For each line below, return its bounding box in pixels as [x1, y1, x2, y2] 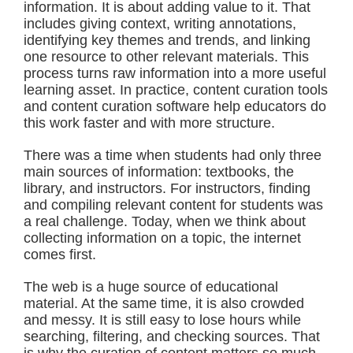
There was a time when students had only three [24, 147, 321, 163]
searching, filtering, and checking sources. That [24, 329, 320, 344]
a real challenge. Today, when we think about [24, 214, 306, 229]
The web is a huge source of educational [24, 279, 278, 295]
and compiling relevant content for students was [24, 197, 323, 213]
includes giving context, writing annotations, [24, 16, 296, 32]
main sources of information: [24, 164, 206, 180]
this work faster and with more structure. [24, 115, 275, 131]
